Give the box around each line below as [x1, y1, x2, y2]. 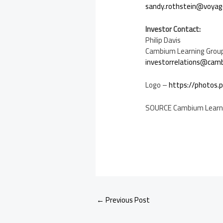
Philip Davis [145, 32, 181, 47]
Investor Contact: [145, 21, 201, 36]
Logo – [145, 77, 169, 92]
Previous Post [104, 192, 150, 207]
